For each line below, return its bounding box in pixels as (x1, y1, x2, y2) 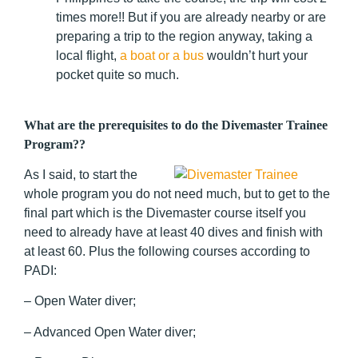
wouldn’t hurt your (204, 49, 308, 63)
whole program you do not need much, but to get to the (24, 187, 330, 201)
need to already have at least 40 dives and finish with (24, 225, 323, 240)
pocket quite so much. (56, 68, 182, 82)
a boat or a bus (120, 49, 204, 63)
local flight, (56, 49, 120, 63)
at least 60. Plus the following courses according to (24, 245, 310, 259)
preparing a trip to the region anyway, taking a (56, 30, 312, 44)
